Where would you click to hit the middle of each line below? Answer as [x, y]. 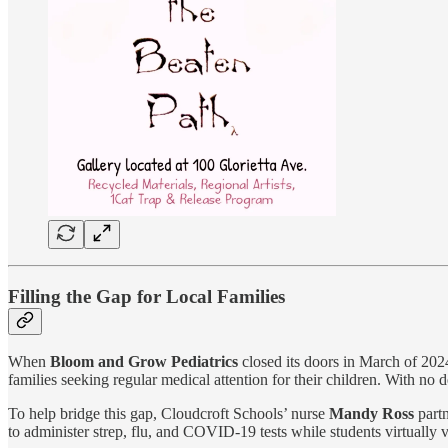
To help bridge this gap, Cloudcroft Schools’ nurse [168, 414]
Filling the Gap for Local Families [146, 296]
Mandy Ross [373, 414]
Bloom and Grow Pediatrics [144, 362]
